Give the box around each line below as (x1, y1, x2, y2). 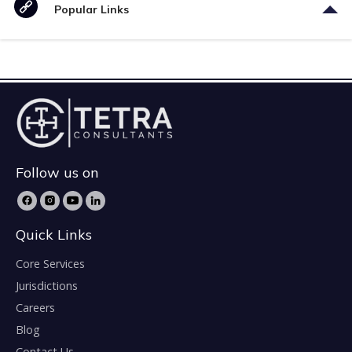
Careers (16, 299, 55, 315)
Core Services (16, 255, 85, 271)
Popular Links (54, 2, 130, 17)
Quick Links (16, 225, 92, 244)
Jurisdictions (16, 277, 78, 293)
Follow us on (16, 163, 99, 181)
